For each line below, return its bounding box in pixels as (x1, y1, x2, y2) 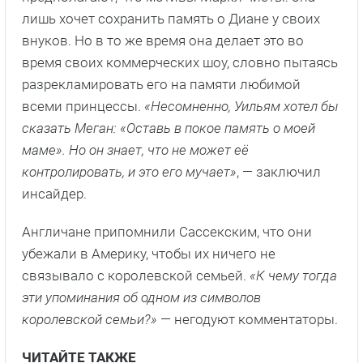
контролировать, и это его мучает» (22, 164, 237, 181)
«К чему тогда (250, 267, 337, 284)
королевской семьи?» (22, 311, 160, 328)
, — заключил (237, 164, 321, 181)
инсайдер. (22, 186, 87, 203)
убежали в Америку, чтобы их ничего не (22, 246, 275, 263)
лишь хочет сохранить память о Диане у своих (22, 11, 320, 28)
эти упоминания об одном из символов (22, 289, 261, 306)
